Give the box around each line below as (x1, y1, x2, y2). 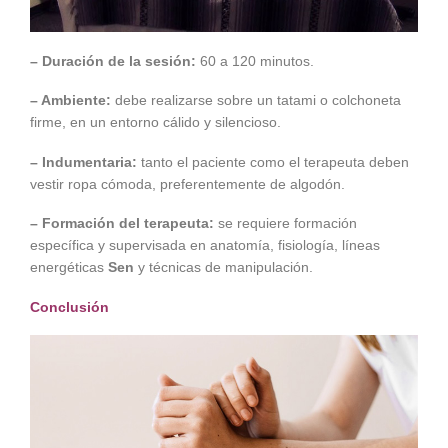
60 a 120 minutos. (196, 52, 314, 69)
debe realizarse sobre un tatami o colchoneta (111, 92, 401, 109)
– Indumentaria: (30, 153, 137, 170)
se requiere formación (214, 215, 357, 232)
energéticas (30, 259, 108, 276)
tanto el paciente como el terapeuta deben (137, 153, 409, 170)
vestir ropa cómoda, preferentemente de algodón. (30, 175, 345, 192)
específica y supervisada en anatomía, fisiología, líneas (30, 237, 380, 254)
